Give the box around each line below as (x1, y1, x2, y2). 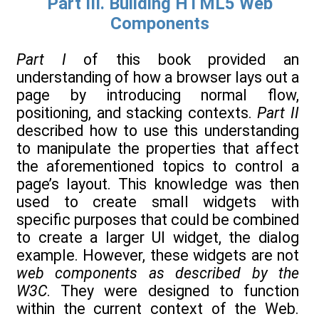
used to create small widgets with (16, 193, 299, 211)
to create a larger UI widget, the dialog (16, 229, 299, 247)
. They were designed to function (47, 282, 299, 300)
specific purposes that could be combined (16, 211, 299, 229)
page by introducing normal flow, (16, 86, 299, 105)
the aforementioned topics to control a (16, 157, 299, 176)
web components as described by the (16, 264, 299, 283)
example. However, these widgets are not (16, 246, 299, 265)
